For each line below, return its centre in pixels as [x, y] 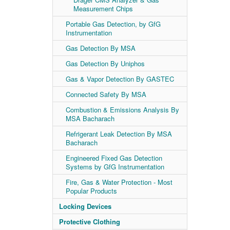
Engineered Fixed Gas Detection [114, 158]
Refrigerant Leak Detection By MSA [119, 134]
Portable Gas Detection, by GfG [113, 24]
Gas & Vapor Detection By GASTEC [120, 79]
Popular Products [91, 191]
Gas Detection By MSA [101, 48]
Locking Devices [85, 206]
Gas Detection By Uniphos [105, 63]
